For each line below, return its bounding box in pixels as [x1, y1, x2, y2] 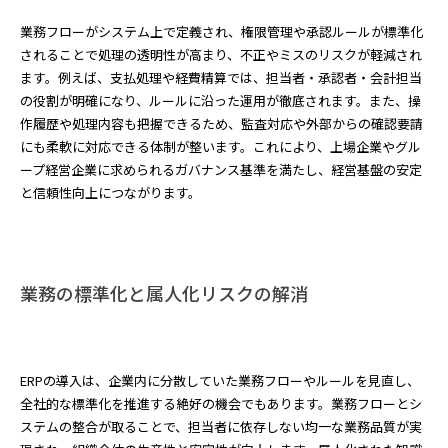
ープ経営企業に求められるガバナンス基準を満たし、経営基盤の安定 [20, 160, 422, 179]
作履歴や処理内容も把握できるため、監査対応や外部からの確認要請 [20, 114, 423, 133]
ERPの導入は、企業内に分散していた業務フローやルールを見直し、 [20, 371, 420, 390]
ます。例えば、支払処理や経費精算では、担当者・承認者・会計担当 [20, 68, 422, 87]
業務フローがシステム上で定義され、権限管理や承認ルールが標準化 [20, 22, 423, 41]
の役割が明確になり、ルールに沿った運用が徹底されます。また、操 [20, 91, 421, 110]
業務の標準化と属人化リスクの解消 [20, 280, 308, 306]
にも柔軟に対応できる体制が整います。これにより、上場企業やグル [20, 137, 421, 156]
